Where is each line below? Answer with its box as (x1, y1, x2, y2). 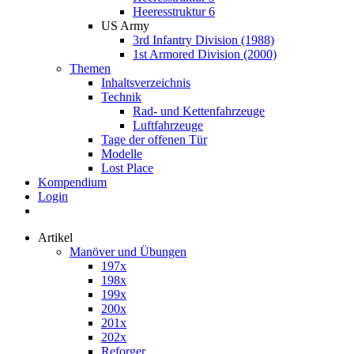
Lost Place (101, 161, 153, 175)
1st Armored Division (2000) (133, 47, 277, 61)
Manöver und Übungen (70, 245, 186, 258)
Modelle (101, 147, 142, 160)
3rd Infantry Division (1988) (133, 33, 274, 47)
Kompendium (38, 175, 107, 189)
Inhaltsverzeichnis (101, 76, 190, 89)
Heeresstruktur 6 (133, 5, 215, 18)
